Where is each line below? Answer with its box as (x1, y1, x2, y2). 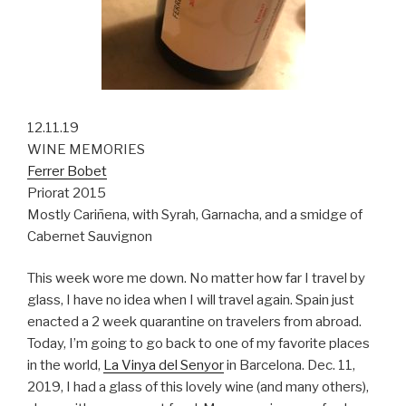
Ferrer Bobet (27, 162, 107, 179)
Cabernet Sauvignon (27, 227, 152, 245)
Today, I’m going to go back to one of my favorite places (27, 335, 370, 353)
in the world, (27, 357, 103, 374)
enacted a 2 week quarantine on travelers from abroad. (27, 314, 362, 331)
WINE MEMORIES (27, 140, 148, 158)
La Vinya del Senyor (103, 357, 224, 374)
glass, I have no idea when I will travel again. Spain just (27, 292, 354, 309)
